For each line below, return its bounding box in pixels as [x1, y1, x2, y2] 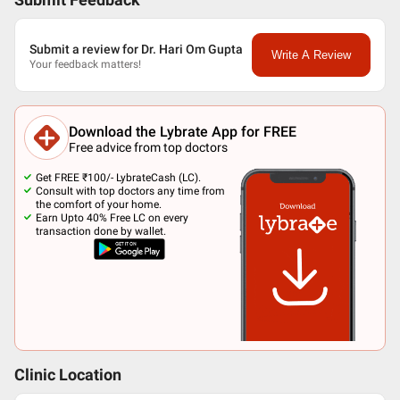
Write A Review [271, 48, 351, 62]
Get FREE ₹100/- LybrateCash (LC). [36, 171, 201, 184]
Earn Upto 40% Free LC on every [36, 212, 188, 224]
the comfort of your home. [36, 198, 162, 211]
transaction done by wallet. [36, 225, 166, 237]
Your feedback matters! [29, 57, 141, 71]
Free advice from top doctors [69, 139, 228, 154]
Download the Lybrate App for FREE [69, 122, 296, 140]
